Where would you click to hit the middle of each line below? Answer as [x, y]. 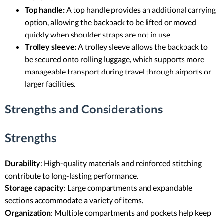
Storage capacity [34, 187]
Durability [23, 163]
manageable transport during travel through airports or [118, 71]
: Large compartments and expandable [128, 187]
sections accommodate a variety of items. [74, 200]
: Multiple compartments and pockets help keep [131, 212]
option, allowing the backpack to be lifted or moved [110, 22]
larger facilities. [50, 83]
